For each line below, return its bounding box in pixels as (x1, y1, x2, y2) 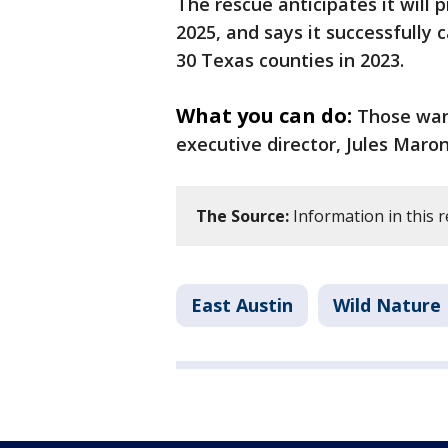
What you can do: (176, 102, 352, 129)
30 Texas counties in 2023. (176, 48, 404, 72)
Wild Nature (333, 293, 441, 317)
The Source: (196, 205, 289, 227)
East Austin (191, 293, 293, 317)
